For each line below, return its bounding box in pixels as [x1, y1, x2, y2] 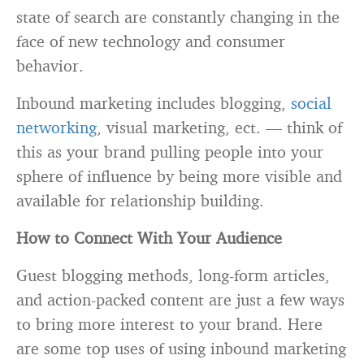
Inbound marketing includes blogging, [16, 92, 291, 113]
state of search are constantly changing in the [16, 6, 340, 27]
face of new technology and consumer [16, 30, 285, 51]
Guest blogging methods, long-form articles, [16, 264, 330, 285]
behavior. [16, 54, 84, 76]
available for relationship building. [16, 189, 264, 210]
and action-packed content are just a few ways [16, 288, 344, 310]
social [291, 92, 331, 113]
